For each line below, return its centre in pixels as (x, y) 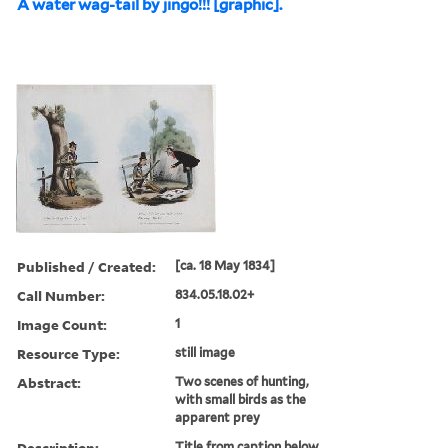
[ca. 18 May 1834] (225, 265)
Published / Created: (86, 266)
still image (205, 352)
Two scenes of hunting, (242, 381)
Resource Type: (68, 353)
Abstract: (49, 382)
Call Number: (61, 295)
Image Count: (62, 324)
